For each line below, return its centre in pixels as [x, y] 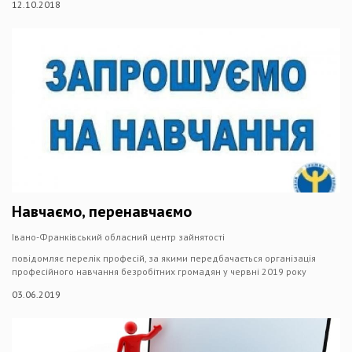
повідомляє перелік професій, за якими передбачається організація [164, 258]
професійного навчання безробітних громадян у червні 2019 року [159, 271]
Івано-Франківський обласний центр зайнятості [118, 237]
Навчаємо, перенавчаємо [102, 211]
